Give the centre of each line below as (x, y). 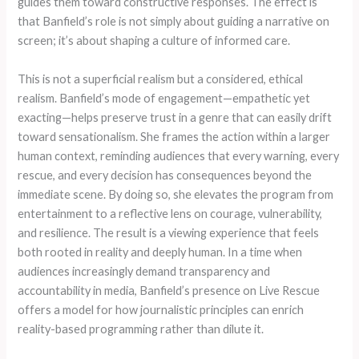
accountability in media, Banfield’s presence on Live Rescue (169, 290)
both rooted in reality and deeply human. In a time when (160, 252)
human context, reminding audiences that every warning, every (179, 155)
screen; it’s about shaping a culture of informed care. (154, 41)
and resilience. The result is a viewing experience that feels (169, 232)
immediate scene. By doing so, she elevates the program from (176, 194)
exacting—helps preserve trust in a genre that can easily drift (175, 117)
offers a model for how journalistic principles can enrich (161, 309)
